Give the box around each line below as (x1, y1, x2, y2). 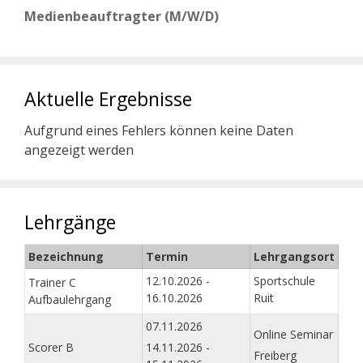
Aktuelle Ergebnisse (24, 86, 192, 113)
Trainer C (28, 275, 76, 291)
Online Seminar (254, 327, 333, 343)
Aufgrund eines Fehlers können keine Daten (24, 122, 293, 140)
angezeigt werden (24, 141, 134, 160)
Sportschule (254, 273, 315, 289)
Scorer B (28, 340, 74, 356)
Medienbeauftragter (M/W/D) (24, 7, 219, 26)
